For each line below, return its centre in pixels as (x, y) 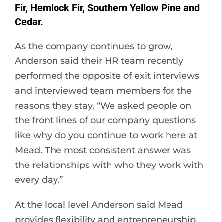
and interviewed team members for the (103, 90)
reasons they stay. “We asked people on (103, 105)
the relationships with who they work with (109, 165)
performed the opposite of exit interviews (107, 76)
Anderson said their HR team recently (99, 61)
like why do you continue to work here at (106, 135)
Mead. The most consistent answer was (103, 150)
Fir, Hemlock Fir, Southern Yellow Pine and (107, 8)
